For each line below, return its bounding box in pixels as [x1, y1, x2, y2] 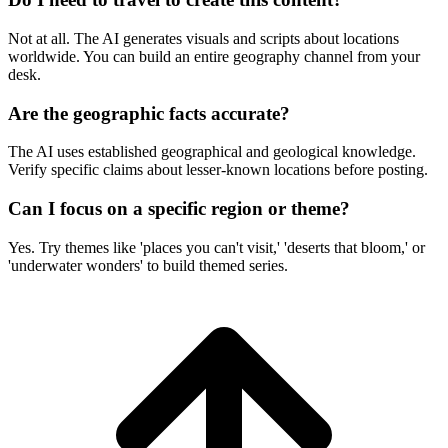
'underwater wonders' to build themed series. [8, 256, 288, 274]
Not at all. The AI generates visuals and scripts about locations [8, 29, 399, 47]
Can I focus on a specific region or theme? [8, 197, 350, 219]
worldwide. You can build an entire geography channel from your [8, 47, 420, 65]
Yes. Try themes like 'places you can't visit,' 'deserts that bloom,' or [8, 238, 425, 256]
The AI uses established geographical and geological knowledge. [8, 143, 416, 161]
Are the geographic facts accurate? [8, 102, 290, 124]
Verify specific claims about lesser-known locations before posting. [8, 161, 428, 179]
